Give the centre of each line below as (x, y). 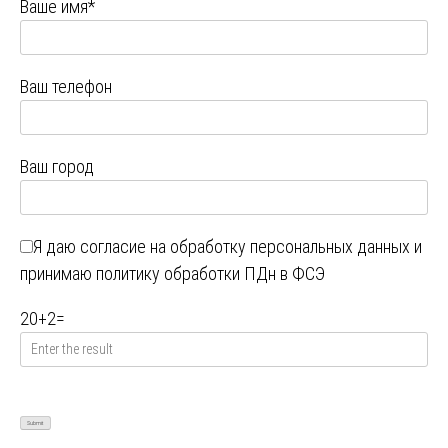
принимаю (58, 274)
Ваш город (57, 167)
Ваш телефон (66, 87)
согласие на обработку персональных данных (245, 247)
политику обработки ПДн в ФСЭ (210, 274)
